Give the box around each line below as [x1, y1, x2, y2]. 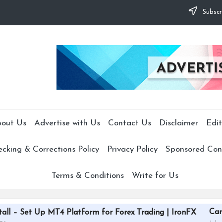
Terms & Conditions [52, 171, 124, 180]
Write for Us [132, 171, 178, 180]
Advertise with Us [34, 118, 100, 127]
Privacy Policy [107, 145, 158, 154]
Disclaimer [159, 118, 198, 127]
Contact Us [108, 118, 151, 127]
